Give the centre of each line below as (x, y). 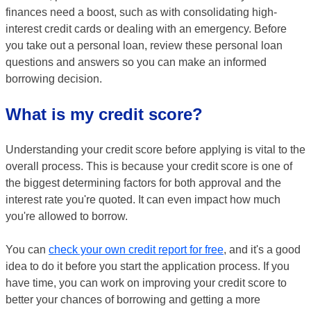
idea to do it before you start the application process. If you (148, 266)
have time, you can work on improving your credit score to (146, 283)
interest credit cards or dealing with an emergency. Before (146, 29)
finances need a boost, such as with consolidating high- (141, 12)
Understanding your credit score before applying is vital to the (155, 150)
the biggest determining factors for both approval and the (143, 183)
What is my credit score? (104, 114)
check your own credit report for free (136, 250)
